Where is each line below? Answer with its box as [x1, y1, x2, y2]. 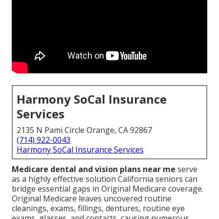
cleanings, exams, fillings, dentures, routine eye [12, 203, 185, 214]
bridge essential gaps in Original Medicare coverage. [12, 183, 203, 195]
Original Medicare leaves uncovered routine [12, 193, 172, 204]
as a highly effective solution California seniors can [12, 174, 197, 185]
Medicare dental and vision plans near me [12, 164, 175, 175]
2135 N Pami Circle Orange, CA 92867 [17, 125, 152, 136]
